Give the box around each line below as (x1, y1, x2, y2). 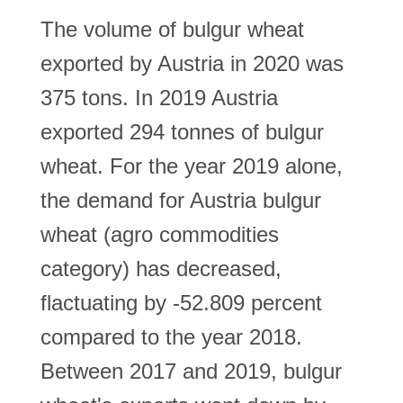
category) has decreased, (40, 256, 282, 281)
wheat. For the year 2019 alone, (40, 154, 343, 178)
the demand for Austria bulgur (40, 188, 321, 212)
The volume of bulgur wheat (40, 17, 304, 41)
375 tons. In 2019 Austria (40, 85, 278, 110)
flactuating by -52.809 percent (40, 291, 322, 315)
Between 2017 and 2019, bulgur (40, 359, 342, 383)
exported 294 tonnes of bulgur (40, 120, 324, 144)
